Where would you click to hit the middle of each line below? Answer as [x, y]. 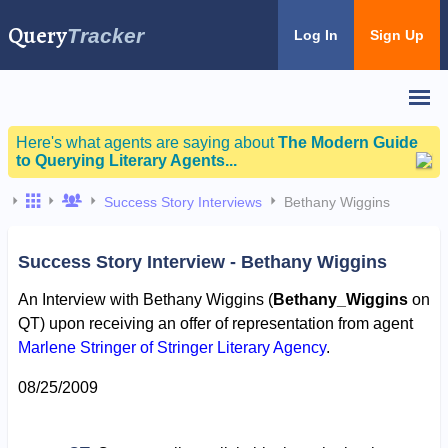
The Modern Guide [348, 142]
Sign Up [397, 35]
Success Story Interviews [183, 202]
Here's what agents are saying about [147, 142]
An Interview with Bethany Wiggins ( [145, 299]
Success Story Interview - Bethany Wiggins [202, 261]
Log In [316, 35]
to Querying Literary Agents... [126, 160]
